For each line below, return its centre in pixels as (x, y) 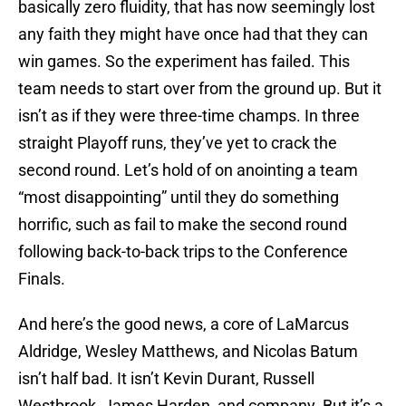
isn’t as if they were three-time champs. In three (189, 116)
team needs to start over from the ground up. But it (200, 89)
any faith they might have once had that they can (193, 34)
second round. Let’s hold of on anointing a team (188, 170)
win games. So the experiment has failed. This (184, 62)
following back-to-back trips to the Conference (183, 252)
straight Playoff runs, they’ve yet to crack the (178, 143)
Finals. (42, 279)
